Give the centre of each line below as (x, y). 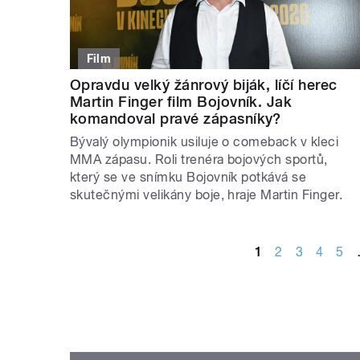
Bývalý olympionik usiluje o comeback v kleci (205, 142)
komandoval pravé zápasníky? (176, 119)
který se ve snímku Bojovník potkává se (188, 178)
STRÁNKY (105, 217)
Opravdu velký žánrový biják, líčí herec (204, 85)
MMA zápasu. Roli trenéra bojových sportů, (199, 160)
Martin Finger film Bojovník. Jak (181, 102)
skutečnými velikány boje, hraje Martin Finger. (207, 195)
